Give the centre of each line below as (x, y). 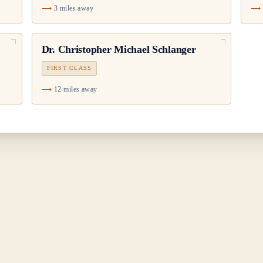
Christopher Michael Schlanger (127, 50)
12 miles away (75, 89)
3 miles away (74, 9)
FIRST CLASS (69, 68)
